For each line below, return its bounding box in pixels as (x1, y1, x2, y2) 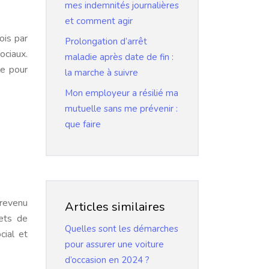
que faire (65, 118, 101, 130)
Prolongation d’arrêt (65, 35, 147, 47)
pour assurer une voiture (65, 238, 164, 250)
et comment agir (65, 15, 133, 27)
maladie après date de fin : (65, 51, 174, 63)
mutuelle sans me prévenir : (65, 103, 178, 115)
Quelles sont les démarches (65, 223, 178, 235)
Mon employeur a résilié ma (65, 87, 178, 99)
